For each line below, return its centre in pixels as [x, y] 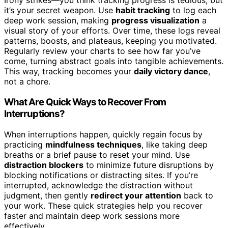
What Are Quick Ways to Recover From [85, 102]
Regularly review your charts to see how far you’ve [102, 51]
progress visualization [155, 21]
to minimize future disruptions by [149, 165]
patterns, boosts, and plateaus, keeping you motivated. [110, 41]
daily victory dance [171, 72]
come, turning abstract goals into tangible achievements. [114, 61]
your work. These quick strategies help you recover [103, 205]
